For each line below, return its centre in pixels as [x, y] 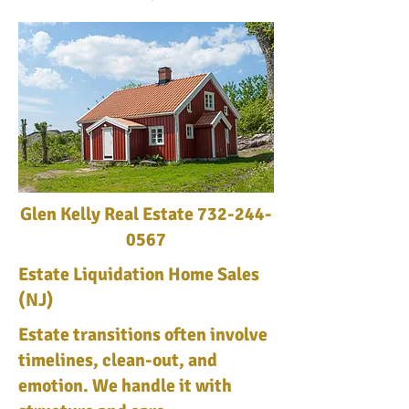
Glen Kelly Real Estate [109, 214]
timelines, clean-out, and [118, 360]
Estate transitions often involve [143, 335]
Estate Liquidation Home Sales [139, 274]
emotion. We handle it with [125, 386]
